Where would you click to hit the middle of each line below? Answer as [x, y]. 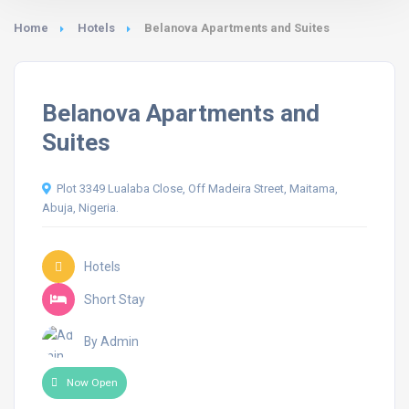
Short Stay [115, 299]
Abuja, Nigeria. [80, 208]
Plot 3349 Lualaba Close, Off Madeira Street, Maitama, [197, 189]
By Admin [111, 341]
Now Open [92, 383]
